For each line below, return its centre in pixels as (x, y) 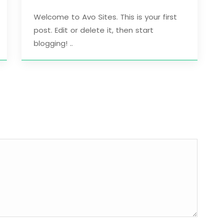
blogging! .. (53, 43)
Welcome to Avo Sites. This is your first (105, 17)
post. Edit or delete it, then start (94, 30)
